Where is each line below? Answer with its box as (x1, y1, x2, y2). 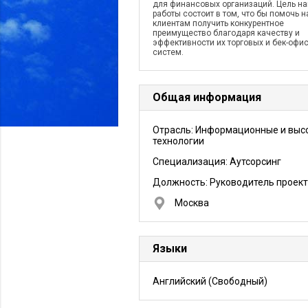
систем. (153, 47, 184, 57)
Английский (153, 276, 206, 287)
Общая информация (153, 91, 261, 104)
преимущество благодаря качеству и (153, 28, 300, 38)
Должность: (153, 177, 210, 188)
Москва (175, 197, 209, 208)
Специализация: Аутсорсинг (153, 156, 281, 167)
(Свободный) (206, 276, 267, 287)
